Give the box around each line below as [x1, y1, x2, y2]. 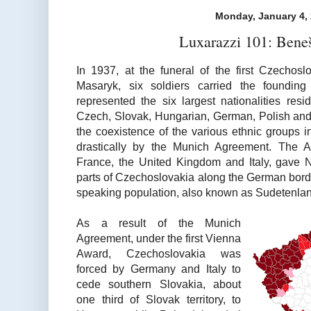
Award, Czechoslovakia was [76, 246, 242, 260]
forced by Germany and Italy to [76, 262, 242, 275]
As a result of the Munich [76, 216, 242, 229]
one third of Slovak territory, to [76, 292, 242, 305]
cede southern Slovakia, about [76, 277, 242, 290]
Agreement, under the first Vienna [76, 231, 242, 244]
